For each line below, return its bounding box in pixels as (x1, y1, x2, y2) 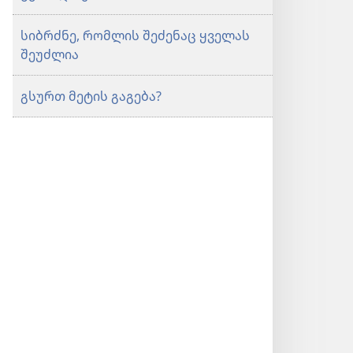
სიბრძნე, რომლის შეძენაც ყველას (20, 27, 250, 44)
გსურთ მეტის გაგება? (20, 87, 162, 105)
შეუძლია (20, 46, 79, 63)
